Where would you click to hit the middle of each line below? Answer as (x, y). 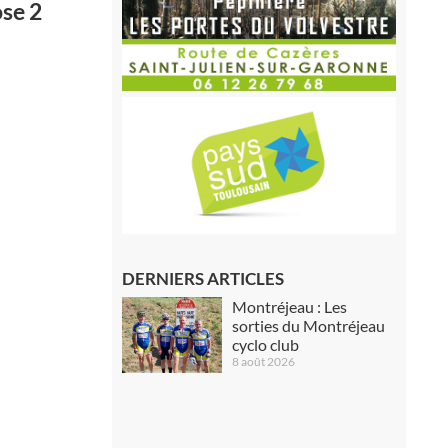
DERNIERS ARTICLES (202, 278)
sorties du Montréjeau (308, 325)
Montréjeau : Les (289, 306)
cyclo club (265, 344)
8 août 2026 (263, 361)
